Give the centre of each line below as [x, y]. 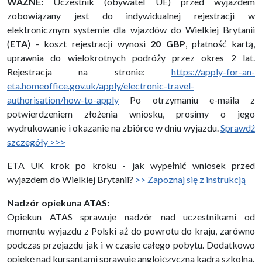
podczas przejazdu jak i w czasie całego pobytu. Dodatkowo [131, 244]
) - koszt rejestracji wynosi [89, 43]
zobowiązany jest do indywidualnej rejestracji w [131, 15]
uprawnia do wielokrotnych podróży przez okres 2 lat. [131, 57]
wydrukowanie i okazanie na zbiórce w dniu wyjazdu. [114, 127]
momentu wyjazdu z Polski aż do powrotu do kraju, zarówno [131, 230]
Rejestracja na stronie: [89, 71]
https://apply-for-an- [213, 71]
